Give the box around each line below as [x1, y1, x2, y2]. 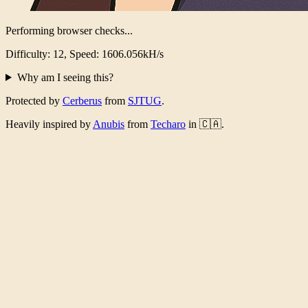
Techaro [151, 118, 186, 130]
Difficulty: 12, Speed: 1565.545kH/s [5, 47, 164, 60]
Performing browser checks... [5, 24, 133, 36]
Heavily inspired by [5, 118, 93, 130]
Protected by [5, 94, 63, 107]
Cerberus [63, 94, 102, 107]
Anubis [93, 118, 124, 130]
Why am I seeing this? [16, 71, 113, 83]
